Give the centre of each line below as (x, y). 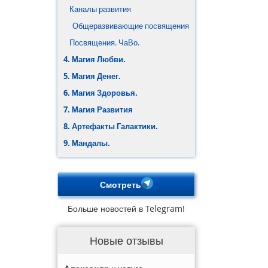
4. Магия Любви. (95, 59)
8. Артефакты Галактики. (111, 126)
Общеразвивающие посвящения (131, 26)
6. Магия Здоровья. (100, 93)
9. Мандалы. (87, 143)
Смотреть (120, 184)
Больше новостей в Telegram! (127, 208)
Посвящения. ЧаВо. (104, 42)
